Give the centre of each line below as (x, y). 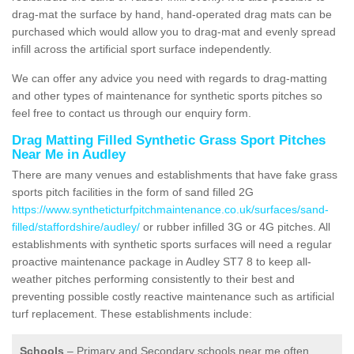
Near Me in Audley (69, 154)
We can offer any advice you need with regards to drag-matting (169, 78)
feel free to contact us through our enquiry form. (132, 113)
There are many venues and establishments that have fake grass (175, 174)
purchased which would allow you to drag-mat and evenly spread (174, 31)
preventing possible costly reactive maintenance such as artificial (173, 296)
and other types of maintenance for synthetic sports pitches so (167, 95)
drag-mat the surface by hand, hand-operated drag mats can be (172, 14)
